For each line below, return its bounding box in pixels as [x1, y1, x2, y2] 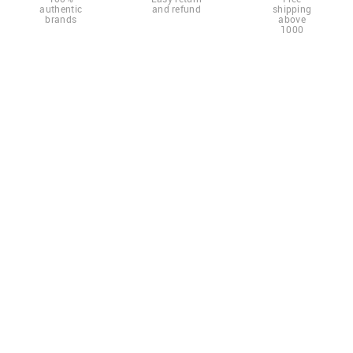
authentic [39, 2, 83, 16]
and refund [151, 2, 201, 16]
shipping [272, 2, 312, 16]
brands [45, 13, 77, 26]
